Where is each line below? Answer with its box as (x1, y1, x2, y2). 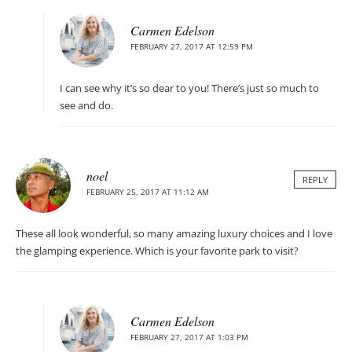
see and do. (60, 98, 113, 113)
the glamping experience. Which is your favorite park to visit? (16, 244, 299, 258)
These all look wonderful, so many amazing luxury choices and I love (16, 226, 332, 241)
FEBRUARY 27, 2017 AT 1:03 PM (130, 332, 248, 343)
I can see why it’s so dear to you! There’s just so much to (60, 81, 319, 96)
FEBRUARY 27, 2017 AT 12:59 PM (130, 41, 253, 53)
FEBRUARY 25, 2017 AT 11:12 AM (86, 186, 209, 198)
